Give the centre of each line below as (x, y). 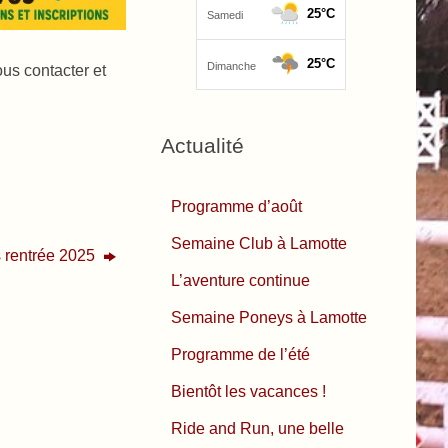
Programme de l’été (240, 354)
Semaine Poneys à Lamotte (269, 317)
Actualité (202, 145)
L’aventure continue (240, 280)
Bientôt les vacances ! (248, 391)
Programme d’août (236, 206)
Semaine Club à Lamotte (259, 243)
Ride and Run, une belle (257, 428)
